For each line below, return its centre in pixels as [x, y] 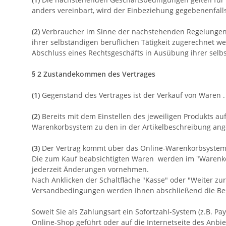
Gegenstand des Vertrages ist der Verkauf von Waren [130, 95]
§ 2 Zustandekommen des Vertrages [94, 74]
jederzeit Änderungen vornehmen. [90, 169]
